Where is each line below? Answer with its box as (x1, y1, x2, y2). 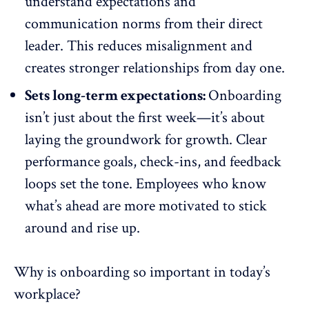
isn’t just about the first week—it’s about (25, 107, 265, 128)
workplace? (14, 283, 81, 304)
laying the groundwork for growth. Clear (25, 129, 267, 150)
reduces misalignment (97, 35, 227, 56)
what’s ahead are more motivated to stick (25, 195, 267, 216)
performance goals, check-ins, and (25, 151, 230, 172)
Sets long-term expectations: (25, 85, 208, 106)
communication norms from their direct (25, 13, 263, 34)
